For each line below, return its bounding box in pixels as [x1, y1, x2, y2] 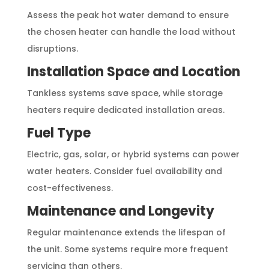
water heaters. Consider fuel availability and [26, 165, 222, 177]
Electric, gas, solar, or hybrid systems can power [26, 148, 240, 160]
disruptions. [26, 42, 78, 55]
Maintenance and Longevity [26, 201, 214, 220]
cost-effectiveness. [26, 181, 113, 194]
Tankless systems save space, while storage [26, 86, 223, 99]
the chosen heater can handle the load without [26, 25, 235, 38]
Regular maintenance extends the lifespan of [26, 226, 226, 238]
